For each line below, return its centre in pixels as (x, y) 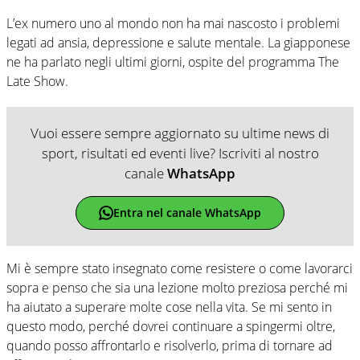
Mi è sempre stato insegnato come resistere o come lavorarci (180, 268)
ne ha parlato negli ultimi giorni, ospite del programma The (173, 61)
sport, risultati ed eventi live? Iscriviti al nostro (180, 153)
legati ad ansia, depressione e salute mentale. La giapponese (178, 42)
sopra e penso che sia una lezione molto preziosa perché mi (177, 287)
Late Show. (37, 81)
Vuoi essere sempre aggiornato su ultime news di (180, 133)
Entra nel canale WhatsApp (187, 213)
